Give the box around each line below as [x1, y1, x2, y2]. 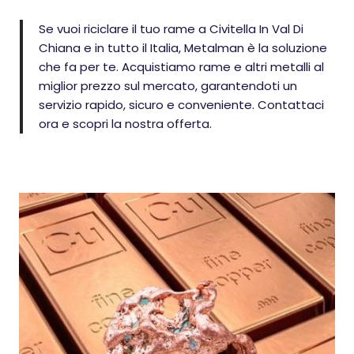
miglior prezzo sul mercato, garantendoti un [39, 77, 297, 94]
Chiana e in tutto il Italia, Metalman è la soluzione [39, 40, 327, 56]
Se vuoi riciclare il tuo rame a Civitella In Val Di [39, 21, 303, 37]
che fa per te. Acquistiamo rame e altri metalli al [39, 58, 324, 75]
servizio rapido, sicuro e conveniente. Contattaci [39, 96, 324, 113]
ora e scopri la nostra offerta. [39, 115, 212, 132]
